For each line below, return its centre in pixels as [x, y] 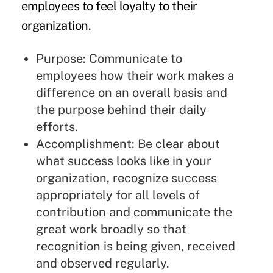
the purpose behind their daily [121, 110]
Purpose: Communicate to [109, 59]
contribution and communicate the [134, 212]
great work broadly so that [111, 229]
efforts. [57, 127]
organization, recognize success [126, 178]
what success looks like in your [123, 161]
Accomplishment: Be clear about [128, 144]
